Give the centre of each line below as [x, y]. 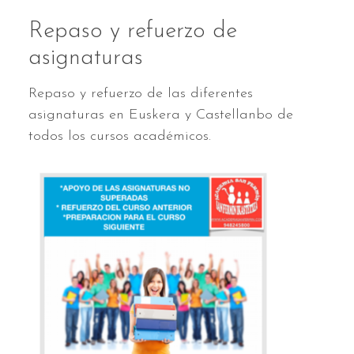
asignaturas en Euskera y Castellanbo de [161, 115]
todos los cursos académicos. [120, 137]
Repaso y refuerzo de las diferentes [141, 94]
